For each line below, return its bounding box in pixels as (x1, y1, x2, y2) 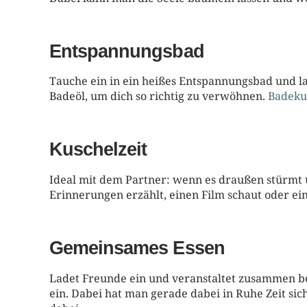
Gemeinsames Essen (49, 237, 230, 258)
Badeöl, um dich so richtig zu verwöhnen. (49, 88, 268, 104)
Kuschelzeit (49, 138, 147, 160)
